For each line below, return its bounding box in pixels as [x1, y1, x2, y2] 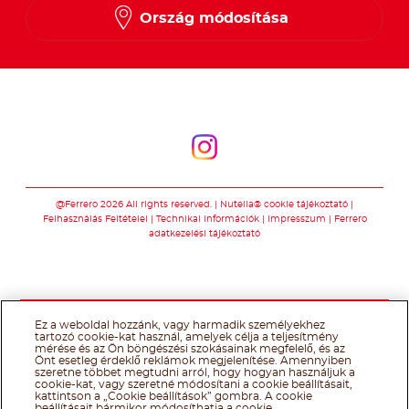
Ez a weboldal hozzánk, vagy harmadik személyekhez [35, 320, 326, 330]
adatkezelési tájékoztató [149, 228, 260, 238]
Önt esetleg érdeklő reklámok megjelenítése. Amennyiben [35, 355, 352, 366]
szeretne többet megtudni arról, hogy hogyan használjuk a [35, 367, 356, 378]
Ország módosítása [139, 10, 288, 26]
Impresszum [267, 214, 326, 224]
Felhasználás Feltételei [42, 214, 148, 224]
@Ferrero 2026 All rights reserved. [56, 199, 212, 209]
